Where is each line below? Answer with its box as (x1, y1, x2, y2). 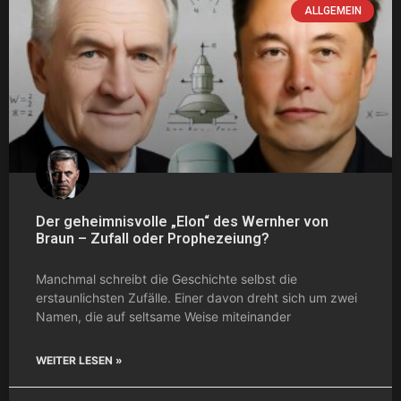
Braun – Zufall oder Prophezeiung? (36, 229, 269, 247)
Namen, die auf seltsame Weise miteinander (36, 308, 291, 324)
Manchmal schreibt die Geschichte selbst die (36, 270, 297, 286)
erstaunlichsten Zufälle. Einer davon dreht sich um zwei (36, 289, 357, 305)
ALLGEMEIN (303, 4, 362, 17)
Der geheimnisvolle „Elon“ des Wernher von (36, 212, 328, 230)
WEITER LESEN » (36, 353, 123, 367)
